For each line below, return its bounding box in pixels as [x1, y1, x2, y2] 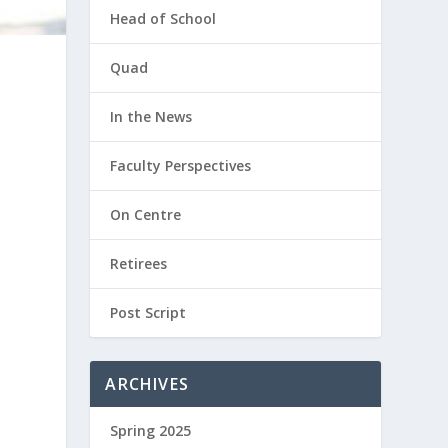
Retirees [110, 254, 168, 273]
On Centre [110, 205, 182, 224]
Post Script [110, 303, 187, 322]
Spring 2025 [110, 421, 192, 440]
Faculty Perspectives [110, 156, 252, 175]
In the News [110, 107, 193, 126]
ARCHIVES [105, 373, 189, 395]
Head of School [110, 9, 217, 28]
